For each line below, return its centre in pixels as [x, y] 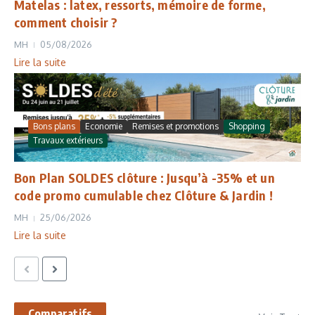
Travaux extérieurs [68, 141]
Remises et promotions [175, 127]
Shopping [247, 127]
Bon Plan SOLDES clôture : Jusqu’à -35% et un [144, 178]
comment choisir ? [66, 22]
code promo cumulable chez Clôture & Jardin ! [143, 195]
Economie [104, 127]
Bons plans [54, 127]
